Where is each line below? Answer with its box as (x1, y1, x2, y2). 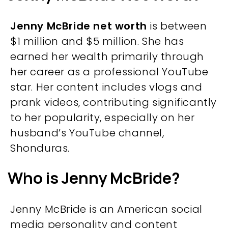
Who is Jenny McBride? (8, 167, 180, 188)
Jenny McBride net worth (10, 19, 147, 33)
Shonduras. (10, 141, 70, 155)
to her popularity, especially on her (10, 110, 195, 125)
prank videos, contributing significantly (10, 95, 217, 109)
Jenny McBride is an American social (10, 202, 203, 216)
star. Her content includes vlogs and (10, 80, 203, 94)
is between (147, 19, 207, 33)
